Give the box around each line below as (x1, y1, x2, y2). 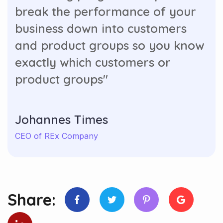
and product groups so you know (15, 38, 204, 53)
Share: (7, 190, 56, 210)
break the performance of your (15, 4, 196, 19)
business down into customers (15, 21, 187, 36)
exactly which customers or (15, 55, 171, 70)
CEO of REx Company (15, 131, 98, 141)
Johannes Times (15, 112, 108, 127)
